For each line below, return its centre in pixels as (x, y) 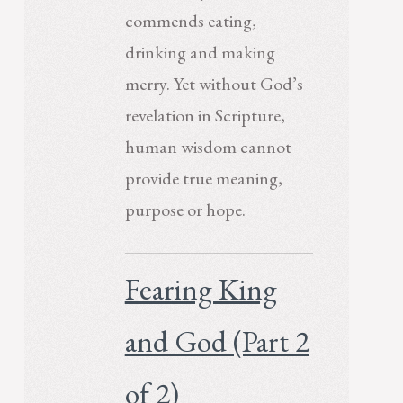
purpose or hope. (185, 209)
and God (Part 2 (217, 341)
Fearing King (201, 289)
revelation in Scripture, (205, 115)
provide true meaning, (203, 178)
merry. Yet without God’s (214, 83)
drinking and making (200, 52)
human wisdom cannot (208, 146)
